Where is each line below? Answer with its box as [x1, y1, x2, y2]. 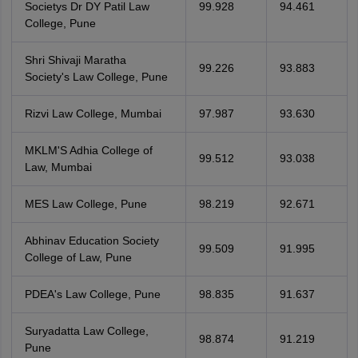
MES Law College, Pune [24, 197, 147, 210]
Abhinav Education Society [24, 234, 159, 247]
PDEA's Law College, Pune [24, 288, 161, 300]
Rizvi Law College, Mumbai [24, 107, 161, 120]
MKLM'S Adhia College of [24, 144, 153, 157]
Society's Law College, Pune [24, 70, 168, 83]
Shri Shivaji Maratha [24, 54, 126, 66]
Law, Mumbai [24, 161, 92, 173]
